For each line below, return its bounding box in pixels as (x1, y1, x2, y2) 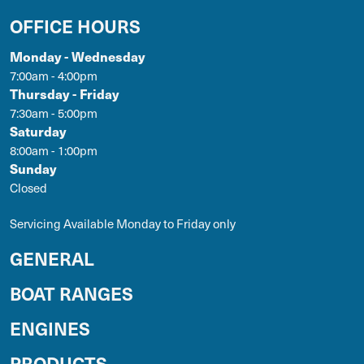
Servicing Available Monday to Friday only (10, 214, 236, 232)
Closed (10, 178, 47, 197)
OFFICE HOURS (10, 12, 141, 38)
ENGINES (10, 314, 90, 340)
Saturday (10, 121, 66, 141)
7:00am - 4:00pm (10, 66, 97, 84)
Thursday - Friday (10, 84, 119, 103)
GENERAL (10, 245, 94, 271)
